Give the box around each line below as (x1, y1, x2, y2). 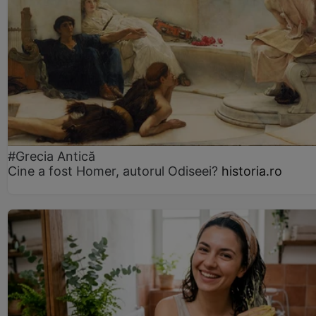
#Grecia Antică (8, 149, 95, 164)
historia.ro (221, 164, 282, 179)
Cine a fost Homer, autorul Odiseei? (8, 164, 218, 179)
